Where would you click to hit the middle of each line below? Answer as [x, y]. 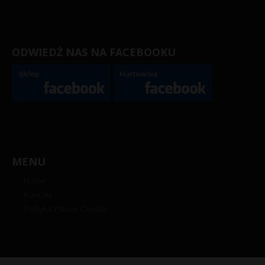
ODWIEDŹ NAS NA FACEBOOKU [94, 52]
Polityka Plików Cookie [65, 209]
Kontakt [38, 194]
